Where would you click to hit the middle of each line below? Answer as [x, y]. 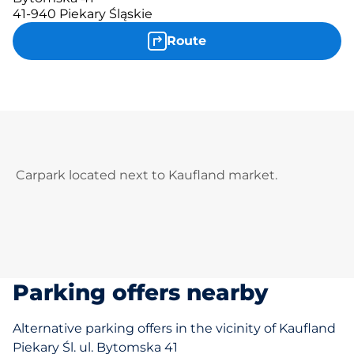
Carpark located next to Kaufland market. [147, 175]
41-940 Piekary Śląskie [83, 14]
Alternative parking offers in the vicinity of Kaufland [174, 328]
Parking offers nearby [140, 292]
